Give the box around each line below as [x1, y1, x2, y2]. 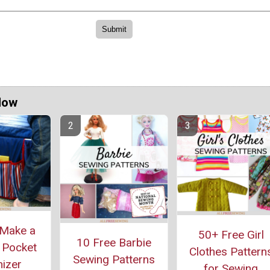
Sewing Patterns [73, 252, 155, 266]
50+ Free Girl [198, 228, 264, 242]
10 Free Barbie [77, 235, 151, 250]
